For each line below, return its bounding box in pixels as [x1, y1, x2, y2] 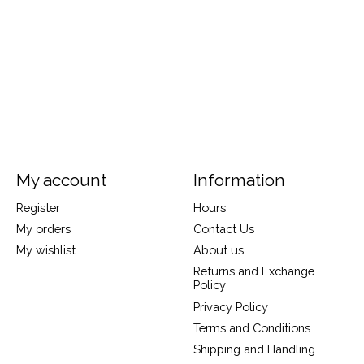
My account [15, 169, 106, 190]
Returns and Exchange [193, 264, 314, 279]
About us [193, 243, 244, 258]
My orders [15, 222, 71, 236]
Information [193, 169, 285, 190]
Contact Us [193, 222, 254, 236]
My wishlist [15, 243, 76, 258]
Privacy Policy [193, 299, 268, 314]
